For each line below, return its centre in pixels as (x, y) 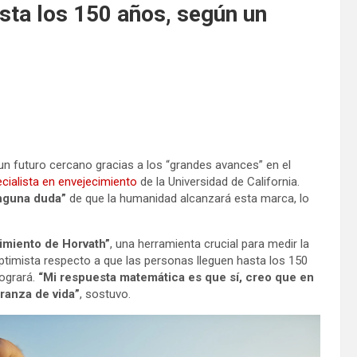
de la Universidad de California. (218, 181)
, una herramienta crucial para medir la (210, 243)
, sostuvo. (105, 294)
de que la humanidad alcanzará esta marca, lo (188, 198)
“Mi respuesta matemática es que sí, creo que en (175, 277)
